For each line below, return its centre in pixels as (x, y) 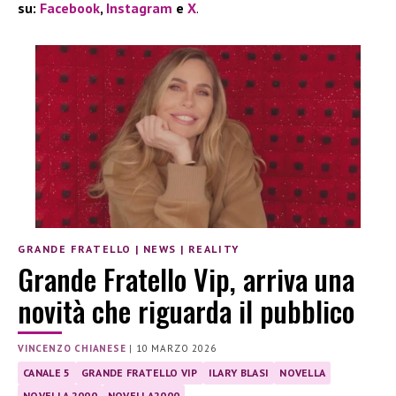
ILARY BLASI (239, 373)
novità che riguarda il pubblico (186, 311)
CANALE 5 (47, 373)
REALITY (213, 248)
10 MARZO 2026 (176, 349)
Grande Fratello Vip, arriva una (186, 279)
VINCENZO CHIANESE (72, 349)
